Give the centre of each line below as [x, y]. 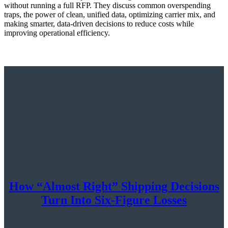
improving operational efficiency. [57, 33]
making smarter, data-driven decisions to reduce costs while [99, 23]
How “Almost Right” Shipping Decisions [114, 186]
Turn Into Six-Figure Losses [114, 200]
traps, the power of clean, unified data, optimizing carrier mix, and [110, 14]
